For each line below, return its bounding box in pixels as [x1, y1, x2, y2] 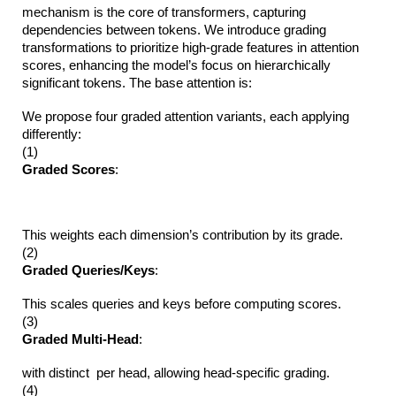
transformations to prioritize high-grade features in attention [22, 41, 360, 56]
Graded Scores [22, 163, 116, 178]
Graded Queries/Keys [22, 263, 156, 278]
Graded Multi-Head [22, 332, 140, 347]
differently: [22, 127, 82, 142]
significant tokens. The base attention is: [22, 76, 256, 91]
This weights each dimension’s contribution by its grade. [22, 228, 344, 243]
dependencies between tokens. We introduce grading [22, 23, 327, 38]
